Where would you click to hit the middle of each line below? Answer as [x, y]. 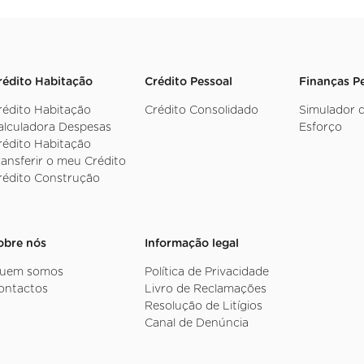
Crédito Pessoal [188, 82]
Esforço [321, 127]
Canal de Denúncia [196, 323]
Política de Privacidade [206, 272]
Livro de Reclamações [205, 289]
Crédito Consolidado [201, 110]
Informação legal [191, 243]
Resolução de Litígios [203, 306]
